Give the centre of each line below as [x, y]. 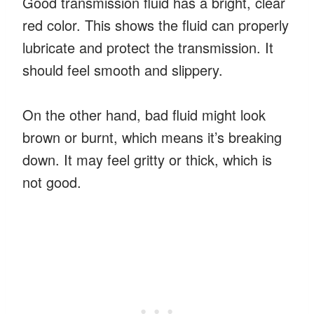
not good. [52, 182]
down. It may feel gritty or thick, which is [147, 159]
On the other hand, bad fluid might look [144, 114]
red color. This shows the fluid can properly [156, 25]
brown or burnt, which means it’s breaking [152, 137]
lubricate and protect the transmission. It [148, 47]
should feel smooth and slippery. [123, 69]
